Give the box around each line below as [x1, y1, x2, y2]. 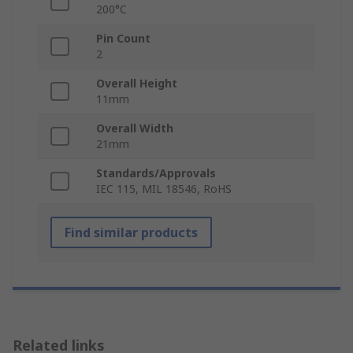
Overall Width [96, 121, 173, 136]
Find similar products [65, 224, 198, 242]
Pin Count [96, 31, 150, 46]
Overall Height [96, 76, 177, 91]
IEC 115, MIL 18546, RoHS [96, 181, 232, 197]
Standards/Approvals [96, 165, 216, 181]
